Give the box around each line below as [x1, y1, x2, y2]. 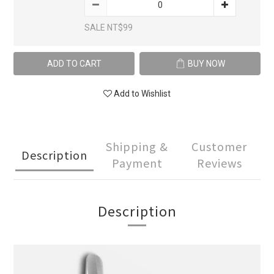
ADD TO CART [46, 59, 102, 68]
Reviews [196, 155, 242, 171]
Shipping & [106, 138, 168, 154]
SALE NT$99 [84, 23, 133, 32]
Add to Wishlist [114, 89, 171, 98]
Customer [191, 138, 248, 154]
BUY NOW [187, 59, 225, 68]
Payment [111, 155, 163, 171]
